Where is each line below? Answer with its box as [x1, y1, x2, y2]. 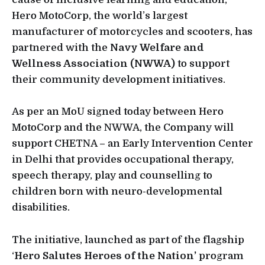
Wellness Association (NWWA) [12, 58, 175, 70]
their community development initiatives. [12, 74, 225, 86]
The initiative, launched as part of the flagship [12, 234, 244, 245]
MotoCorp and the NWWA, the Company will [12, 122, 234, 134]
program [196, 250, 244, 261]
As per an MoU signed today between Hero [12, 106, 224, 118]
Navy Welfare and [110, 42, 204, 54]
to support [175, 58, 230, 70]
